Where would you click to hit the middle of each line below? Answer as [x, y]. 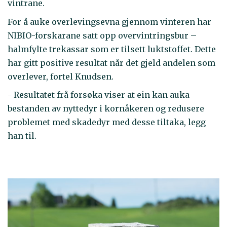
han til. [22, 136]
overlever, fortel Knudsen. [62, 76]
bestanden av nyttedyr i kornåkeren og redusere [106, 109]
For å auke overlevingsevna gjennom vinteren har [109, 22]
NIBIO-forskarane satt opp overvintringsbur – [102, 35]
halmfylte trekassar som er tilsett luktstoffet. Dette [112, 49]
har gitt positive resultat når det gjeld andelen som [111, 63]
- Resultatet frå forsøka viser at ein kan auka [99, 95]
